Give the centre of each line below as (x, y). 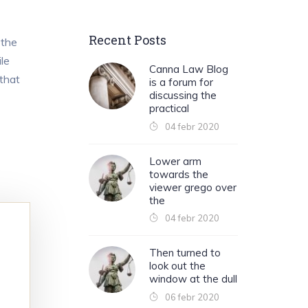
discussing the (183, 96)
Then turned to (185, 253)
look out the (177, 266)
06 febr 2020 (191, 297)
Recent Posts (127, 40)
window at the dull (193, 279)
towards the (178, 174)
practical (169, 109)
